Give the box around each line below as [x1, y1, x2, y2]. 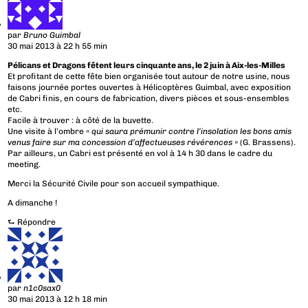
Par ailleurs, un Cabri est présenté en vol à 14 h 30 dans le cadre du [8, 148, 273, 159]
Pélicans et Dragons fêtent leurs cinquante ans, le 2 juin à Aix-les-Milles [8, 60, 286, 71]
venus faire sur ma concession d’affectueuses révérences [8, 137, 233, 148]
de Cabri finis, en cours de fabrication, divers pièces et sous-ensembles [8, 93, 290, 104]
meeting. [8, 159, 41, 170]
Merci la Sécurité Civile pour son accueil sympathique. [8, 179, 220, 189]
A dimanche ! [8, 198, 58, 208]
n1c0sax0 [23, 283, 61, 294]
